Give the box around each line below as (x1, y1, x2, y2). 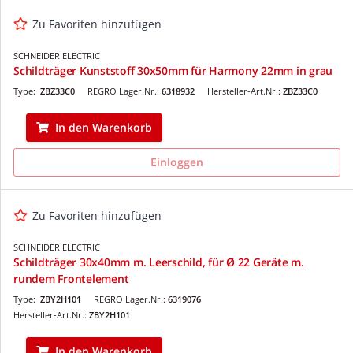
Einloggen (150, 154, 203, 169)
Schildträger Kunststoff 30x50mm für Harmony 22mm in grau (13, 62, 333, 78)
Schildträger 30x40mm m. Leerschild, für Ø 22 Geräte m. (13, 254, 304, 269)
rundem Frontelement (13, 270, 129, 286)
